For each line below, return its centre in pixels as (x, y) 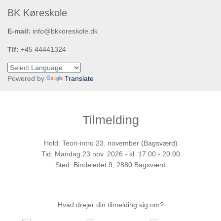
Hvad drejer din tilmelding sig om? (110, 205)
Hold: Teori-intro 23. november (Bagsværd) (110, 143)
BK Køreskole (37, 13)
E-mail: (19, 31)
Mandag (67, 154)
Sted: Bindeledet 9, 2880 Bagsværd (110, 165)
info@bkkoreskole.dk (64, 31)
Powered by (27, 78)
